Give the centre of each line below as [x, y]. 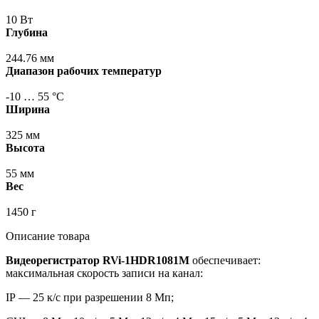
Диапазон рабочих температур [84, 71]
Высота [25, 148]
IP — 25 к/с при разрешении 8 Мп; [90, 298]
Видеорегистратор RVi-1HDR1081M [98, 261]
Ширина [28, 110]
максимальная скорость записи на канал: [104, 273]
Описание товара [48, 236]
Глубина [27, 33]
